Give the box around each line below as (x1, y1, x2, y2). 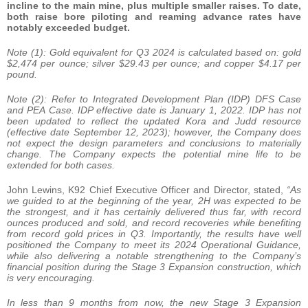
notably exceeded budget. (7, 21, 130, 33)
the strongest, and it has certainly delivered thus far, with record (7, 206, 301, 217)
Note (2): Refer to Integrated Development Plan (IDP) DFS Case (7, 93, 301, 104)
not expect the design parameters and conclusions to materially (7, 137, 301, 148)
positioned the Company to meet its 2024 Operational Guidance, (7, 239, 301, 250)
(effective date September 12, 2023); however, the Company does (7, 126, 301, 137)
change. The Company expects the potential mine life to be (7, 148, 301, 159)
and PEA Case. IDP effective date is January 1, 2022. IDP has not (7, 104, 301, 115)
